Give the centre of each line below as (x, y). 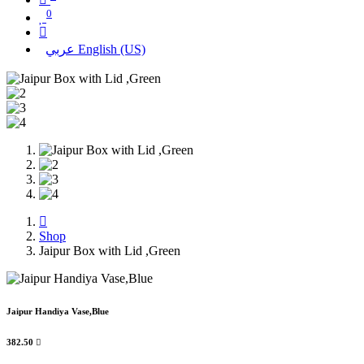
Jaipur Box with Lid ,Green (110, 251)
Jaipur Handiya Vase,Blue (58, 312)
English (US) (112, 50)
